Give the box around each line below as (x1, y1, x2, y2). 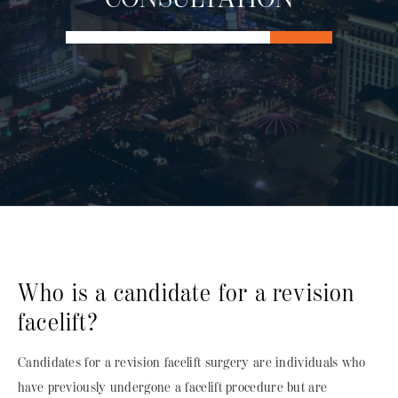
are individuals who (252, 354, 366, 371)
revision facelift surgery (115, 354, 250, 371)
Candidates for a (18, 354, 111, 371)
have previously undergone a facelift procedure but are (18, 379, 328, 396)
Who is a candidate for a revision (18, 279, 355, 308)
